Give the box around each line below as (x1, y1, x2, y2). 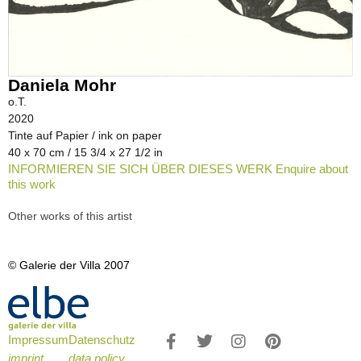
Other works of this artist (8, 210, 132, 223)
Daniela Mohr (8, 76, 116, 95)
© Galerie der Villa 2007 (8, 259, 130, 272)
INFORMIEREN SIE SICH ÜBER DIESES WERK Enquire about (8, 162, 348, 176)
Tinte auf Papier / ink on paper (8, 129, 162, 143)
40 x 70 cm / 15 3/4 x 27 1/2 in (8, 146, 163, 160)
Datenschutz (68, 333, 135, 347)
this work (8, 177, 56, 192)
